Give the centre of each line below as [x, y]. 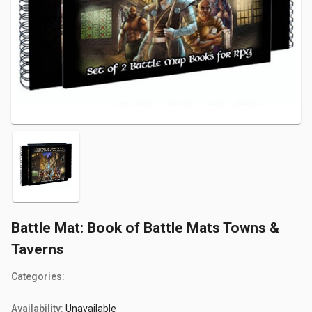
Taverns [38, 249]
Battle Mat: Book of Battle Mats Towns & [145, 227]
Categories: [38, 276]
